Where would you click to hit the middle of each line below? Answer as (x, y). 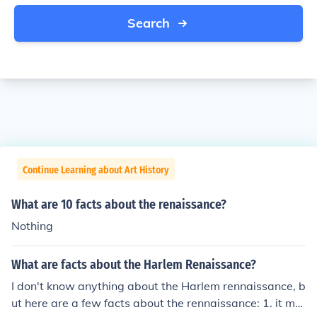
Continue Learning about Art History (96, 170)
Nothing (32, 226)
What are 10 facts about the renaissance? (119, 204)
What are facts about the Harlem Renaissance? (134, 265)
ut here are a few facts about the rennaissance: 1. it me (156, 303)
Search (149, 23)
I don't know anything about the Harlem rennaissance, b (158, 286)
